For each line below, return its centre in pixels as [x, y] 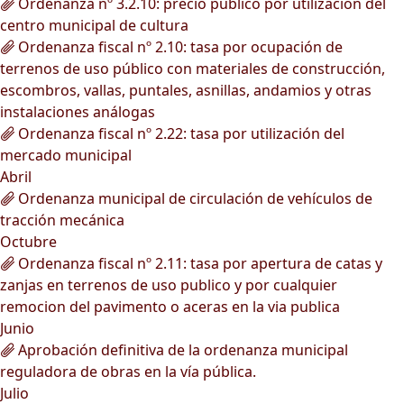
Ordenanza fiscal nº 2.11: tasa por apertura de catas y [198, 263]
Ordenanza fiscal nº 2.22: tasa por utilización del [179, 133]
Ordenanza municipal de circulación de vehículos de [193, 198]
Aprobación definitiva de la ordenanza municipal [181, 350]
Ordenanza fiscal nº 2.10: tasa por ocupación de [179, 47]
